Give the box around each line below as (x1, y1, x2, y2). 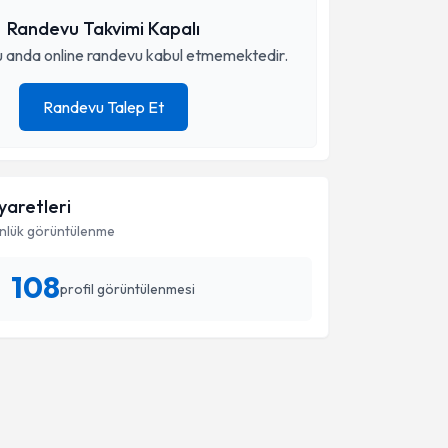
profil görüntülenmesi (60, 280, 196, 298)
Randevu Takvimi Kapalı (6, 17, 200, 40)
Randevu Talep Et (42, 97, 164, 117)
